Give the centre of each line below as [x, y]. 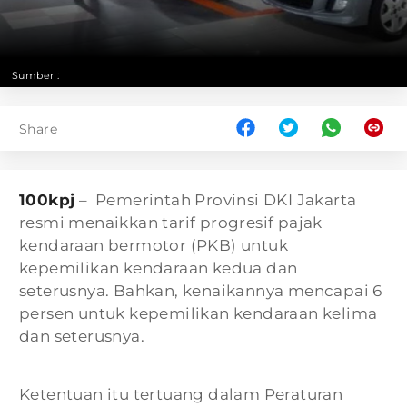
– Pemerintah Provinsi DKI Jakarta [216, 200]
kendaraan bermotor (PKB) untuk [154, 245]
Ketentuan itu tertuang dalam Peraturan [181, 394]
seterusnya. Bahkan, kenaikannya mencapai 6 [201, 291]
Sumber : [36, 75]
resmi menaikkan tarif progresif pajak [171, 223]
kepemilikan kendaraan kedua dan [159, 268]
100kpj [47, 200]
